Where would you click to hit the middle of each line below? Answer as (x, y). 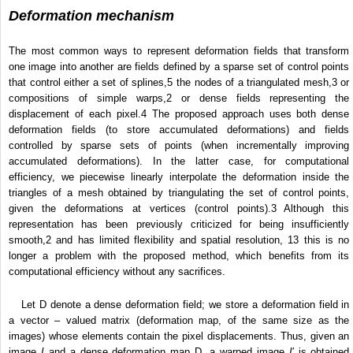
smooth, (27, 240)
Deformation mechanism (91, 16)
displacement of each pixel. (75, 114)
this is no (324, 240)
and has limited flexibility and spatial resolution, (170, 240)
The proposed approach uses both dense (248, 114)
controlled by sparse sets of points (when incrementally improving (179, 146)
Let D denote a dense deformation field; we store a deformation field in (186, 305)
